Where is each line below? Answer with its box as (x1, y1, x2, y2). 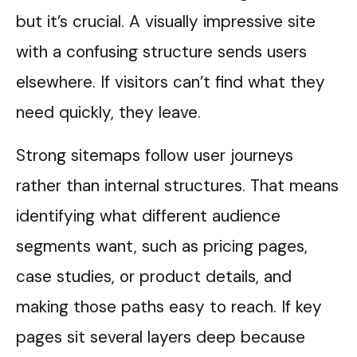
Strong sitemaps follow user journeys (16, 144, 293, 167)
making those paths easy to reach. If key (16, 296, 322, 318)
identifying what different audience (16, 205, 280, 227)
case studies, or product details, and (16, 265, 292, 288)
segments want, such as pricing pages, (16, 235, 308, 257)
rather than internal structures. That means (16, 175, 339, 197)
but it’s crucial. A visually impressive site (16, 10, 316, 33)
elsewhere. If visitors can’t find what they (16, 71, 325, 93)
